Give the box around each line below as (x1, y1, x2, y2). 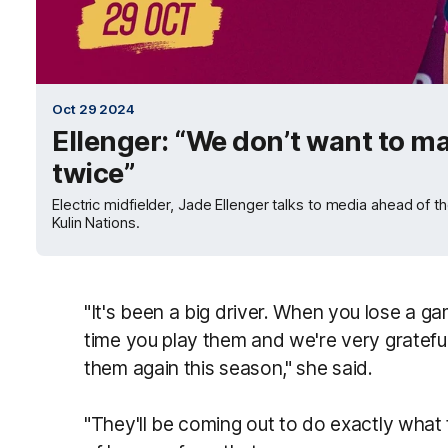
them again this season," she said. (84, 356, 373, 380)
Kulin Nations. (52, 214, 140, 232)
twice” (52, 156, 135, 190)
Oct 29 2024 (52, 101, 135, 117)
